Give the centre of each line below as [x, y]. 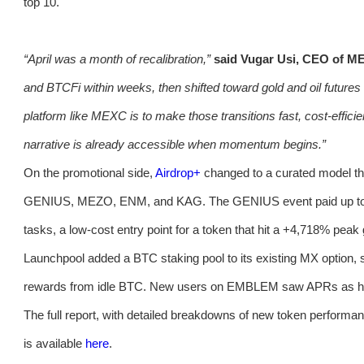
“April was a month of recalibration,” [119, 59]
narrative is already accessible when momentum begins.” [175, 145]
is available [54, 344]
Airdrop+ [178, 173]
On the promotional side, [89, 173]
